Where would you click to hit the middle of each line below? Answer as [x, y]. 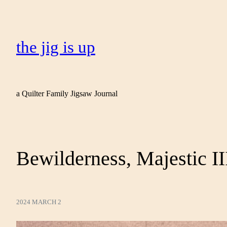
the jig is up [56, 47]
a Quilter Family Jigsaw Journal [67, 93]
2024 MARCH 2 [39, 202]
